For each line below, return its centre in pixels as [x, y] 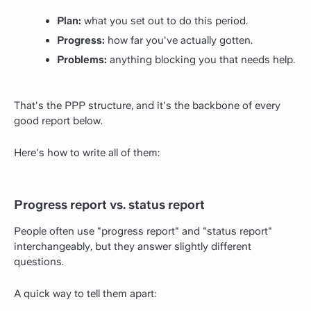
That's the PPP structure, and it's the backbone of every [147, 105]
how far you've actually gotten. [179, 40]
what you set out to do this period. [165, 21]
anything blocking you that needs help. [201, 60]
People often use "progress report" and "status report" [143, 231]
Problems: [82, 60]
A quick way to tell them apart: [85, 293]
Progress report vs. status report [109, 205]
